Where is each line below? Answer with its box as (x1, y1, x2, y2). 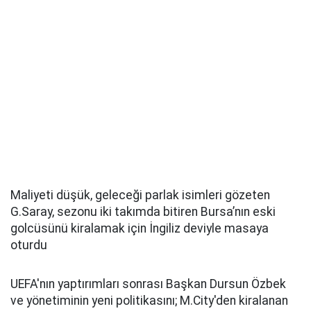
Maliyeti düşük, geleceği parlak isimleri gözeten (10, 188, 270, 202)
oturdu (10, 238, 47, 252)
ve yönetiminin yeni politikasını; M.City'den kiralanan (10, 294, 288, 308)
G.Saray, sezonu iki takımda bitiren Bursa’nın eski (10, 205, 276, 219)
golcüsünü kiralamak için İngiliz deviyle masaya (10, 221, 269, 235)
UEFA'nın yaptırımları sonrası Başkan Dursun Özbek (10, 277, 286, 291)
